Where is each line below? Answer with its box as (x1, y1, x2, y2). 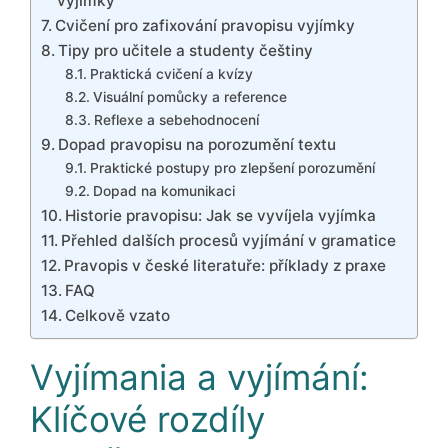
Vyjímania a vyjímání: (30, 356, 369, 399)
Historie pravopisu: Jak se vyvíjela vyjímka (65, 206, 377, 226)
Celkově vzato (65, 306, 171, 326)
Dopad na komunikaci (92, 183, 235, 200)
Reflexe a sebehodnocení (93, 112, 259, 129)
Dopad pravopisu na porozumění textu (58, 135, 337, 155)
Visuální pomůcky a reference (92, 89, 287, 106)
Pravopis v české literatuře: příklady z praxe (64, 256, 387, 276)
